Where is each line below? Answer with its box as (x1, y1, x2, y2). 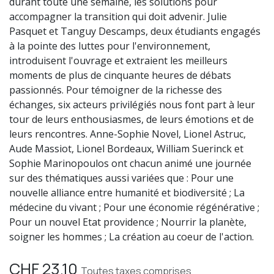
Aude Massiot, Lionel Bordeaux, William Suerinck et (9, 142, 243, 156)
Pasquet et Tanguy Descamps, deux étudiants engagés (9, 24, 261, 39)
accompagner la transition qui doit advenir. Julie (9, 10, 227, 24)
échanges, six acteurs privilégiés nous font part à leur (9, 98, 255, 112)
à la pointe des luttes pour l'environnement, (9, 39, 210, 53)
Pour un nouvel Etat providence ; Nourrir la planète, (9, 215, 246, 229)
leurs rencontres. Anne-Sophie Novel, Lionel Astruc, (9, 127, 246, 141)
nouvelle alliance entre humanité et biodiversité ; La (9, 186, 245, 200)
